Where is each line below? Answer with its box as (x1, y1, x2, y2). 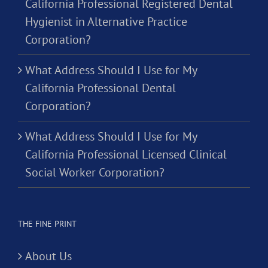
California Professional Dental (25, 80, 176, 96)
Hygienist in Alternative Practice (25, 14, 187, 30)
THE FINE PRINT (18, 218, 77, 230)
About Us (25, 248, 72, 264)
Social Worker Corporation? (25, 165, 165, 181)
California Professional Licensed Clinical (25, 147, 227, 163)
